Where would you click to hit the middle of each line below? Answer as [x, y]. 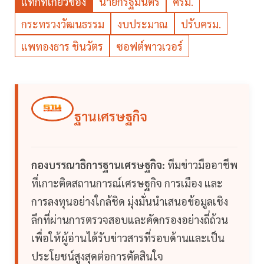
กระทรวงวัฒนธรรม [63, 24]
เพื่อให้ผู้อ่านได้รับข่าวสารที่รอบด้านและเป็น [128, 238]
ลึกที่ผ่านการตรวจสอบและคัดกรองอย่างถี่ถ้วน [130, 220]
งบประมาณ [143, 24]
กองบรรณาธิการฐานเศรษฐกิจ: [98, 165]
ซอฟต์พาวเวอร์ [149, 47]
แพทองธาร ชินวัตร [62, 47]
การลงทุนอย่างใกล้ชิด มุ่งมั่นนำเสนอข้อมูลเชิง [130, 202]
